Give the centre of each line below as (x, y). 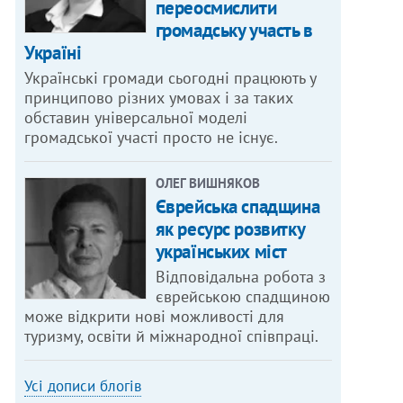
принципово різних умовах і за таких (159, 98)
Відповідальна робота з (240, 277)
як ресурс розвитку (230, 229)
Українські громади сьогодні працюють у (171, 78)
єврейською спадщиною (242, 297)
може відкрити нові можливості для (155, 317)
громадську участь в (234, 31)
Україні (53, 53)
